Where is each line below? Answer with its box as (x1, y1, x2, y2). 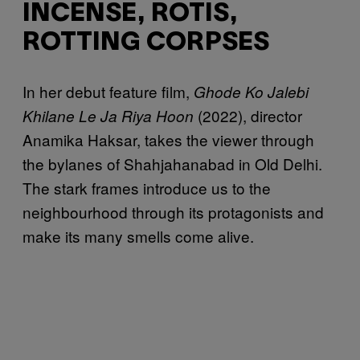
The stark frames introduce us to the (22, 176, 271, 198)
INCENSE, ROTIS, (22, 2, 238, 27)
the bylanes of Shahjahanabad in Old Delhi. (22, 152, 322, 174)
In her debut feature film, (22, 80, 194, 102)
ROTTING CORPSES (22, 31, 269, 55)
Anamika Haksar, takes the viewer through (22, 128, 314, 150)
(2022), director (194, 104, 302, 126)
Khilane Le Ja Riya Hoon (22, 104, 194, 126)
